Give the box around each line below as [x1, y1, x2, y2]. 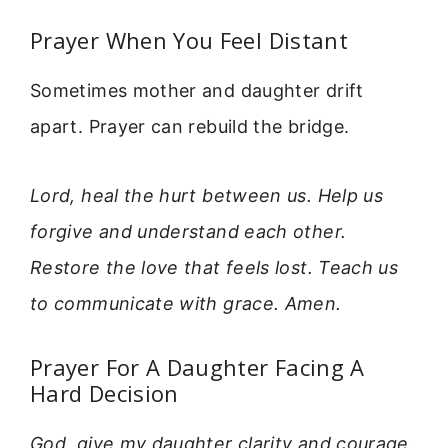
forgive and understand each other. [30, 220, 347, 242]
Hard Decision [30, 378, 179, 409]
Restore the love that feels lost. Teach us [30, 256, 399, 278]
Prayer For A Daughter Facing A [30, 352, 365, 383]
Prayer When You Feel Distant [30, 25, 349, 56]
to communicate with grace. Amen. [30, 292, 342, 314]
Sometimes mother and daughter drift [30, 80, 364, 102]
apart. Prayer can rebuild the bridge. [30, 116, 350, 138]
